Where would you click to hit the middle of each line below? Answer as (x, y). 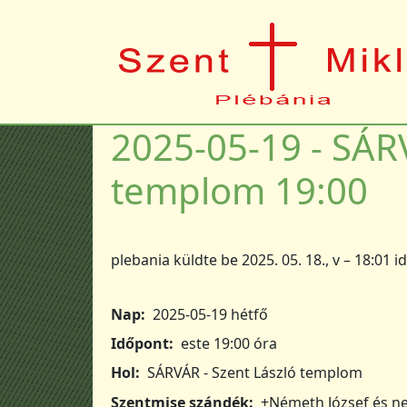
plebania (140, 260)
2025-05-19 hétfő (210, 315)
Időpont (140, 344)
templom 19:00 (239, 190)
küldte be (206, 260)
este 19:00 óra (229, 344)
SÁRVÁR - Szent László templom (255, 373)
